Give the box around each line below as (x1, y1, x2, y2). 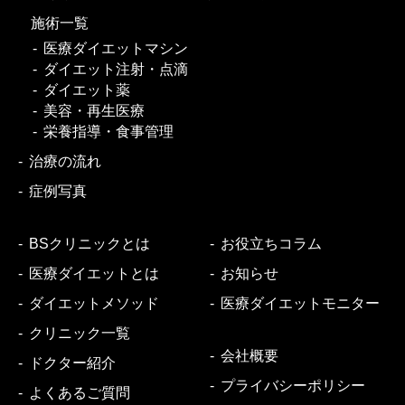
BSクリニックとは (29, 235, 150, 251)
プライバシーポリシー (221, 377, 366, 393)
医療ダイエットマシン (42, 40, 188, 56)
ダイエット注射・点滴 (42, 61, 188, 77)
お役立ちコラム (221, 235, 323, 251)
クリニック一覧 (29, 325, 130, 341)
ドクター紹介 (29, 354, 116, 371)
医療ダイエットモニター (221, 295, 381, 311)
